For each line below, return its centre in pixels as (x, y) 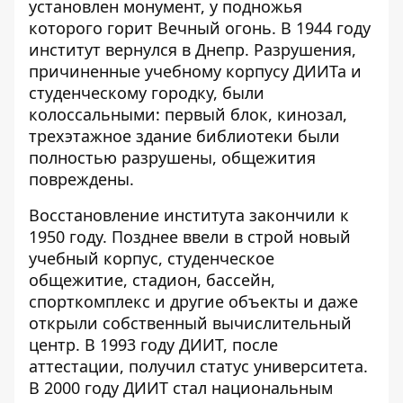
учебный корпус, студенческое (152, 258)
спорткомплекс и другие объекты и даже (193, 301)
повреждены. (81, 179)
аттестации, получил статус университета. (198, 366)
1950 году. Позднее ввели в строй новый (190, 237)
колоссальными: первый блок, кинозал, (188, 114)
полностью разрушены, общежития (172, 157)
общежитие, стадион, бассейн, (152, 280)
